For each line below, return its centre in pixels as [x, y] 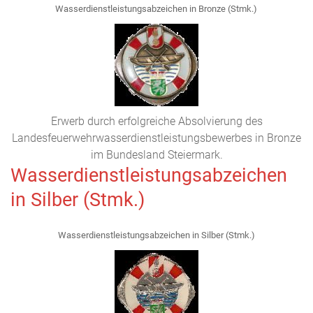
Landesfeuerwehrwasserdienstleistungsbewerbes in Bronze [156, 138]
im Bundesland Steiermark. [156, 155]
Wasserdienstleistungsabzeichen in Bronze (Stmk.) [155, 9]
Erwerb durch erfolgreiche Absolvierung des [156, 121]
